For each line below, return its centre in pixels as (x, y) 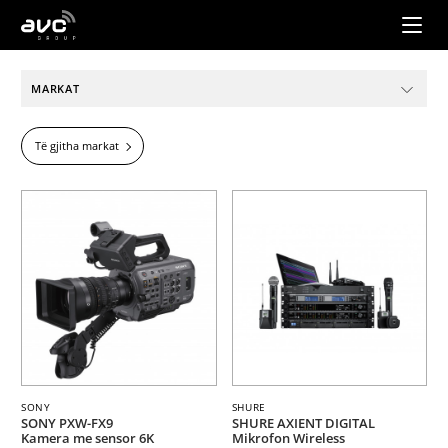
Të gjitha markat (76, 145)
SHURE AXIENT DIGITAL (303, 422)
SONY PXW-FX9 (66, 422)
